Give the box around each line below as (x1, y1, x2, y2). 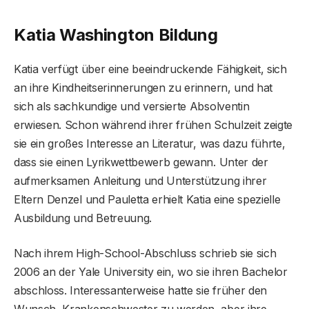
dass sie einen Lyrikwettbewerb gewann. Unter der (14, 154, 268, 169)
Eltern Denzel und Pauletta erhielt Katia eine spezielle (14, 192, 281, 206)
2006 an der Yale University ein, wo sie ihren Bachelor (14, 264, 288, 279)
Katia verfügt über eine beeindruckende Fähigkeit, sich (14, 61, 287, 76)
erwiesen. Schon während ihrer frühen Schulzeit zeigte (14, 117, 293, 132)
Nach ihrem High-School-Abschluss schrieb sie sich (14, 246, 277, 260)
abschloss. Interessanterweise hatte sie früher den (14, 283, 267, 297)
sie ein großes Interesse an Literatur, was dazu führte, (14, 136, 286, 150)
